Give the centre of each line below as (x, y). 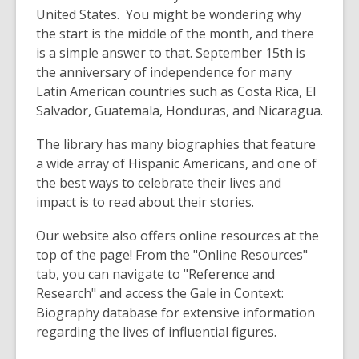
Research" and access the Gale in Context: (160, 294)
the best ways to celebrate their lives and (159, 183)
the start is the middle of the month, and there (175, 34)
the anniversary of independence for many (164, 73)
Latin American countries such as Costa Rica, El (176, 92)
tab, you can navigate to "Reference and (155, 274)
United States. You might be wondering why (169, 15)
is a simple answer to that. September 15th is (171, 53)
